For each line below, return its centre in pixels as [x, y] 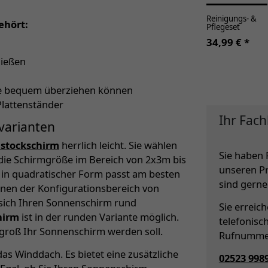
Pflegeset [223, 27]
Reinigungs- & [231, 19]
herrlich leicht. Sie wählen [118, 145]
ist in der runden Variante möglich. [99, 217]
